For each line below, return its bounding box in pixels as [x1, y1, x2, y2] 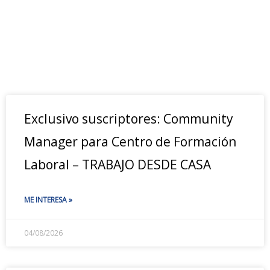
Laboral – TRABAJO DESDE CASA [24, 156, 211, 173]
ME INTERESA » [24, 195, 72, 205]
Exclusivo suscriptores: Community [24, 110, 233, 127]
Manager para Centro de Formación [24, 133, 236, 150]
